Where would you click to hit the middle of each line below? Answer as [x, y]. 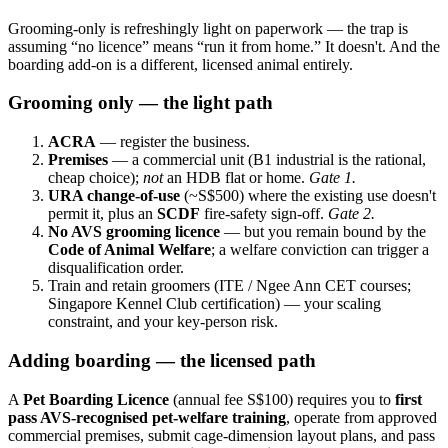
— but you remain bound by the [323, 232]
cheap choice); [95, 178]
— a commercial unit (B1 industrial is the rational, [267, 160]
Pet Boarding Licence [96, 399]
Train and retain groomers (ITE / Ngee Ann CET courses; [229, 286]
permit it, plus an [102, 214]
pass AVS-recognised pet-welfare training [147, 417]
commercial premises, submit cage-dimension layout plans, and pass [221, 435]
